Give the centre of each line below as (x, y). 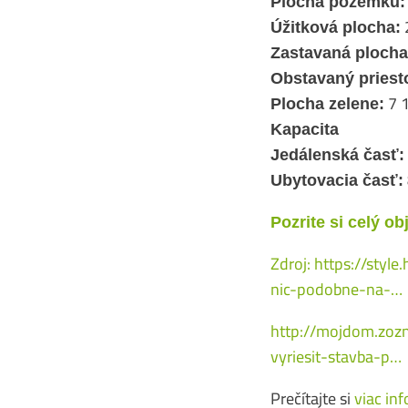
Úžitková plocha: (336, 27)
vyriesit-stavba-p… (336, 357)
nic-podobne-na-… (337, 289)
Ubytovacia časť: (337, 180)
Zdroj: (292, 264)
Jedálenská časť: (337, 155)
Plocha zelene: (327, 104)
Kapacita (305, 129)
